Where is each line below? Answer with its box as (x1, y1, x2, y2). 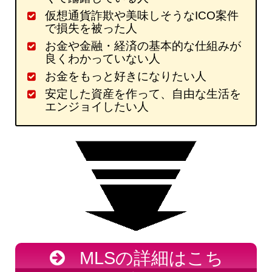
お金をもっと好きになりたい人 (44, 70, 206, 83)
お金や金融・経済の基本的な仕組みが (44, 39, 241, 53)
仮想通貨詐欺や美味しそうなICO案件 (44, 9, 239, 22)
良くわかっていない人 (44, 52, 160, 66)
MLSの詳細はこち (75, 248, 224, 268)
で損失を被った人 (44, 22, 137, 35)
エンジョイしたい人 (44, 100, 149, 114)
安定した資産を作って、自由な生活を (44, 87, 241, 101)
